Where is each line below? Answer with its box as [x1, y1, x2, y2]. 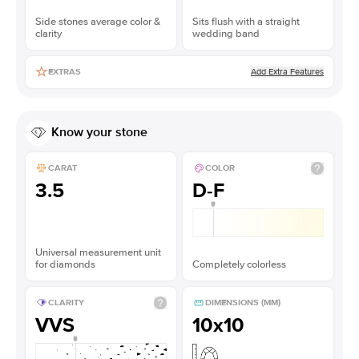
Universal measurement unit [35, 245, 161, 259]
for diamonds [35, 257, 95, 271]
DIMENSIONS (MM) [205, 297, 280, 309]
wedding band [192, 26, 260, 40]
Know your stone [51, 124, 147, 141]
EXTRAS [48, 67, 81, 78]
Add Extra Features [251, 66, 324, 77]
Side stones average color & [35, 14, 160, 28]
